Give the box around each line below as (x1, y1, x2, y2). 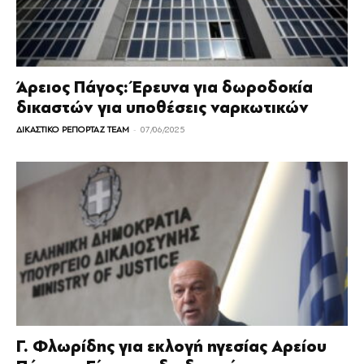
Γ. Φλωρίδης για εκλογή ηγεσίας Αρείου (16, 336, 327, 357)
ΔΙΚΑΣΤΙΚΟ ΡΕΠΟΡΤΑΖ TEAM (16, 124, 129, 136)
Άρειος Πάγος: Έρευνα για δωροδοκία (16, 77, 313, 98)
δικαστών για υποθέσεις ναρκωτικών (16, 97, 309, 119)
